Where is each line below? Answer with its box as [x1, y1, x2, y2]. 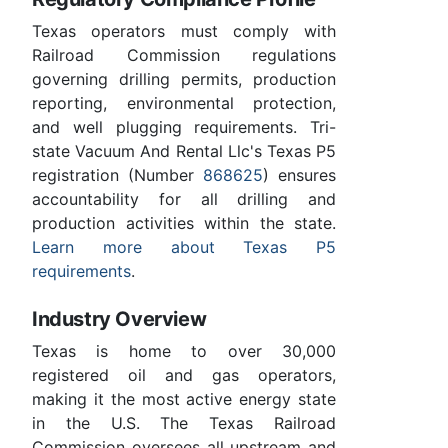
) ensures [263, 164, 336, 185]
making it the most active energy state [32, 388, 336, 409]
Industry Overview [32, 306, 207, 331]
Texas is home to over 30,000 [32, 340, 336, 361]
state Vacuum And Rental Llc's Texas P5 [32, 140, 336, 161]
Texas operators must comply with [32, 20, 336, 41]
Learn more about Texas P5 [32, 236, 336, 257]
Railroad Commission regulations [32, 44, 336, 65]
